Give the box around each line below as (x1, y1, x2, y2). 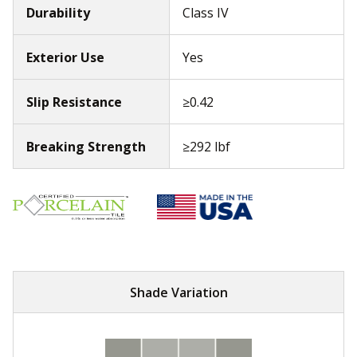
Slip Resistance (26, 93, 122, 111)
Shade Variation (129, 283, 228, 301)
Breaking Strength (26, 138, 146, 155)
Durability (26, 4, 90, 22)
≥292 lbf (182, 138, 230, 155)
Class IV (182, 4, 229, 22)
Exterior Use (26, 49, 104, 66)
